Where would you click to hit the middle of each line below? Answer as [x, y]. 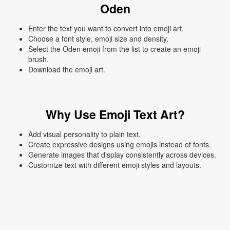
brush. [39, 59]
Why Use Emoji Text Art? [115, 114]
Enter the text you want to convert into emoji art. [106, 28]
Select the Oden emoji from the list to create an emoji [114, 49]
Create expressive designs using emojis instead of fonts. [120, 145]
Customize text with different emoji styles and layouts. [115, 165]
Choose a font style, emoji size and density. [98, 39]
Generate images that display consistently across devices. [122, 155]
